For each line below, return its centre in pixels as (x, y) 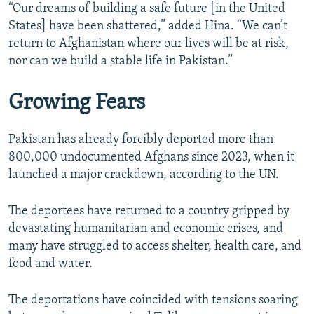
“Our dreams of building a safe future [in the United (147, 8)
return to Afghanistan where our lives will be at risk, (149, 43)
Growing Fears (77, 103)
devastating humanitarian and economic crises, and (146, 229)
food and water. (50, 264)
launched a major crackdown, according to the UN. (144, 175)
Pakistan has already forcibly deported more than (141, 140)
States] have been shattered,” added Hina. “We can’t (148, 26)
